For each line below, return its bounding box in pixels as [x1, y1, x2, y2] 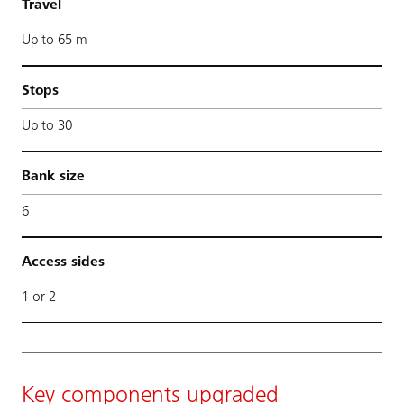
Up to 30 [22, 118, 72, 133]
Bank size [22, 169, 85, 184]
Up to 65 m [22, 32, 87, 48]
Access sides [22, 254, 105, 270]
